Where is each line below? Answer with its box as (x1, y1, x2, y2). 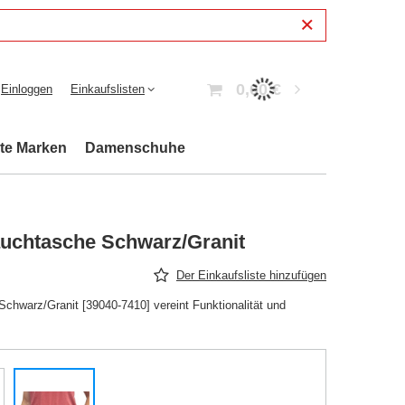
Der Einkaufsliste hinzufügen (176, 268, 326, 282)
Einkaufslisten (71, 82, 145, 96)
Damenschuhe (85, 140, 185, 155)
